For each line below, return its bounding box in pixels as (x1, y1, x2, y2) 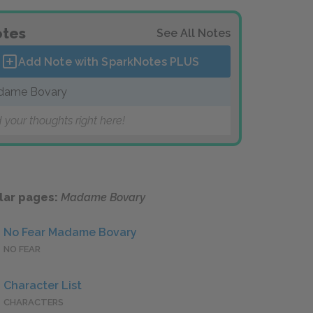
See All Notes (156, 27, 231, 40)
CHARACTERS (3, 297, 64, 308)
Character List (3, 279, 82, 293)
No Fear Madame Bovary (3, 226, 137, 240)
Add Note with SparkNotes (17, 54, 170, 68)
